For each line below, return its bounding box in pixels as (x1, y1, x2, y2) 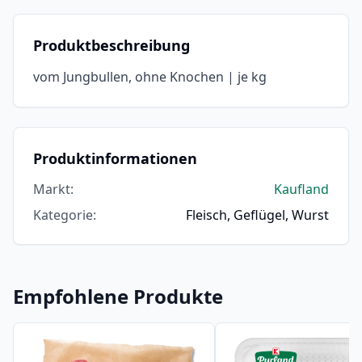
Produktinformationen (33, 148, 197, 168)
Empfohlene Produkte (13, 282, 223, 309)
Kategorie (33, 205, 93, 224)
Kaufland (274, 179, 329, 198)
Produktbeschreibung (33, 35, 190, 55)
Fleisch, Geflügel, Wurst (186, 205, 329, 224)
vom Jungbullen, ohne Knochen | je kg (33, 67, 267, 86)
